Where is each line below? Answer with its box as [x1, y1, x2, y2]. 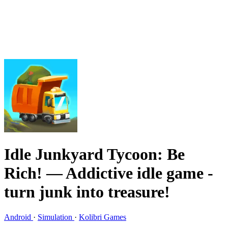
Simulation [38, 212, 74, 221]
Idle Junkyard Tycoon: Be [4, 145, 185, 164]
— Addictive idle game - [46, 164, 213, 183]
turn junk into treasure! [4, 183, 170, 202]
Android [4, 212, 33, 221]
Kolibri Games [79, 212, 126, 221]
